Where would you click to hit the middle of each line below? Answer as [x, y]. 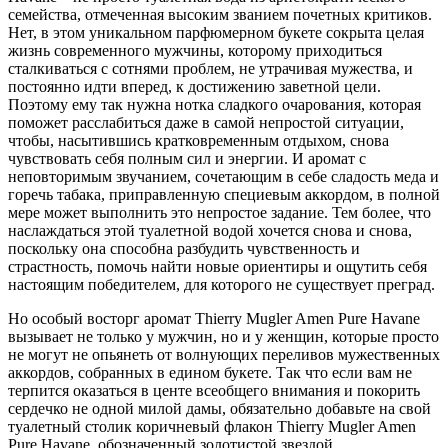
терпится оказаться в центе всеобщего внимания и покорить [214, 390]
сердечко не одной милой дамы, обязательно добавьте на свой [219, 408]
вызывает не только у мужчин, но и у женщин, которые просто [223, 336]
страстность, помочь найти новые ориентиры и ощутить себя [217, 266]
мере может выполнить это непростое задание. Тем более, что [219, 212]
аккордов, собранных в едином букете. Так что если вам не [210, 372]
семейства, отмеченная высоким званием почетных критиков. [220, 14]
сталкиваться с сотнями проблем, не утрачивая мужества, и [210, 68]
